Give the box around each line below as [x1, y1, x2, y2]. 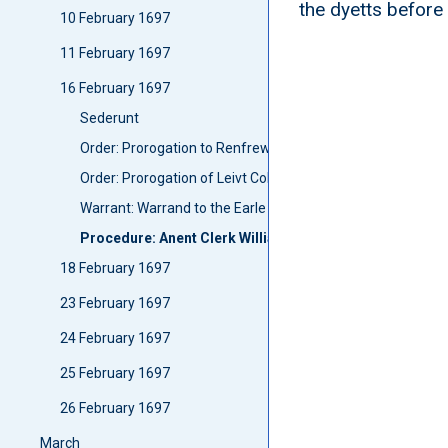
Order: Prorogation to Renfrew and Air [80, 140, 320, 156]
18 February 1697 [60, 260, 171, 276]
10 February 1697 [60, 10, 171, 26]
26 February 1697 [60, 400, 171, 416]
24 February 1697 [60, 330, 171, 346]
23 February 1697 [60, 295, 171, 311]
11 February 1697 [60, 45, 171, 61]
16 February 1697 [60, 80, 171, 96]
